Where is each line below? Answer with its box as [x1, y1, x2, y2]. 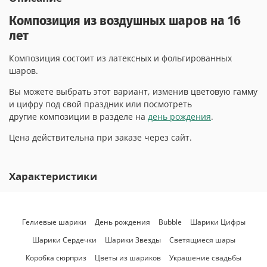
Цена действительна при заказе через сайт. [9, 132, 192, 144]
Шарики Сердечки [32, 235, 97, 246]
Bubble [158, 217, 182, 228]
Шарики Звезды [104, 235, 161, 246]
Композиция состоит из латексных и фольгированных [9, 52, 232, 64]
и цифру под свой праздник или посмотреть [9, 98, 192, 110]
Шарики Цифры [190, 217, 246, 228]
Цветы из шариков [95, 253, 161, 263]
